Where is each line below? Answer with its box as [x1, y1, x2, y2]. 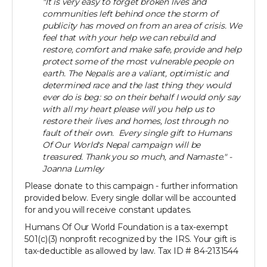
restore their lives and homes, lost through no [42, 116, 228, 127]
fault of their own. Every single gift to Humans [42, 128, 232, 139]
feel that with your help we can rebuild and [42, 32, 215, 44]
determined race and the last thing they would [42, 80, 231, 91]
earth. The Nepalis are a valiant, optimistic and [42, 68, 228, 79]
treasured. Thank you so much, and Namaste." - [42, 151, 232, 163]
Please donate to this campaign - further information [24, 181, 238, 192]
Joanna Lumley [42, 163, 104, 175]
